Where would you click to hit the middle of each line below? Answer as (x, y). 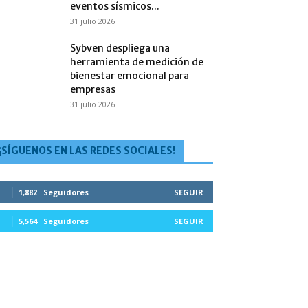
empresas (93, 89)
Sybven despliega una (120, 48)
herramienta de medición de (137, 62)
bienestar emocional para (130, 76)
